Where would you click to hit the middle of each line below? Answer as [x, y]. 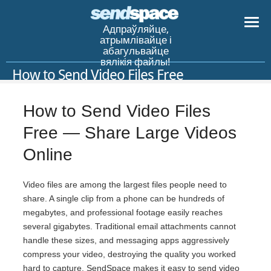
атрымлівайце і [135, 41]
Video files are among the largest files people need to [125, 185]
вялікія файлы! [135, 63]
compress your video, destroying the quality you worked [129, 254]
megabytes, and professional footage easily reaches [123, 213]
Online [48, 155]
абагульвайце [135, 52]
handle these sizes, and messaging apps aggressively [126, 240]
